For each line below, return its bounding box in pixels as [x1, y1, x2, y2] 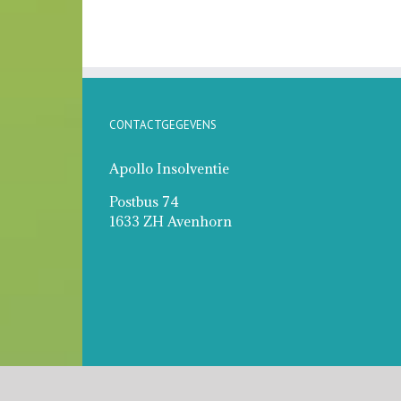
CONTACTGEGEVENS [109, 117, 217, 132]
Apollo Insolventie [109, 159, 229, 177]
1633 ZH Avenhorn [109, 212, 232, 230]
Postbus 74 [109, 192, 179, 210]
